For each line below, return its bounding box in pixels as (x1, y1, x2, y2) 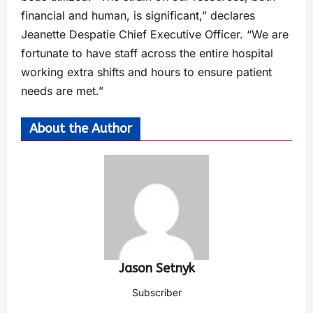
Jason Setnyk (118, 261, 195, 277)
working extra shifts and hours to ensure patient (21, 65, 272, 80)
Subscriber (131, 286, 182, 299)
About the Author (29, 121, 132, 137)
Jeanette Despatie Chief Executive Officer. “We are (21, 27, 289, 42)
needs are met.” (21, 84, 103, 99)
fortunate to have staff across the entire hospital (21, 46, 273, 61)
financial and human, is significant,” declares (21, 8, 255, 23)
